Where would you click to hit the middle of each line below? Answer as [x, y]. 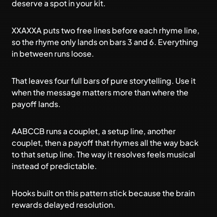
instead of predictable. [54, 166]
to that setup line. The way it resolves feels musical [103, 154]
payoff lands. [36, 104]
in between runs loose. [53, 54]
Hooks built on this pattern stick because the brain [103, 193]
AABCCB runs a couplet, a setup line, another [94, 131]
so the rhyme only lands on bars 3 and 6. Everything [105, 42]
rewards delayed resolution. [63, 205]
